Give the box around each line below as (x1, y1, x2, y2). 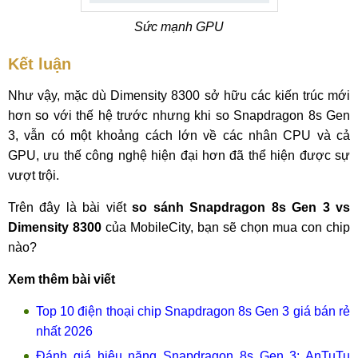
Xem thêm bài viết (8, 272, 115, 286)
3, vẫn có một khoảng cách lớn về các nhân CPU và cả (8, 129, 350, 142)
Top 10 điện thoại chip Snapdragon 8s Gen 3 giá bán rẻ (36, 304, 350, 318)
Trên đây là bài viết (8, 201, 133, 214)
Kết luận (8, 55, 71, 73)
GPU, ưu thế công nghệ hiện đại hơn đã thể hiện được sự (8, 149, 350, 162)
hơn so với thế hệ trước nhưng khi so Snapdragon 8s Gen (8, 109, 350, 122)
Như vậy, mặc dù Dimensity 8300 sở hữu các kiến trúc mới (8, 89, 350, 102)
